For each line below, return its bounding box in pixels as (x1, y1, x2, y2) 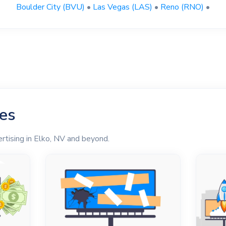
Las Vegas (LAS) (93, 1, 152, 13)
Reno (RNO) (160, 1, 204, 13)
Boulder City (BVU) (16, 1, 85, 13)
